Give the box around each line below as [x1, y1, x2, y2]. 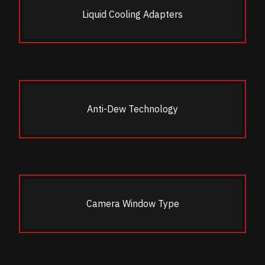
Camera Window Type [86, 198, 179, 210]
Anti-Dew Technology [87, 103, 178, 115]
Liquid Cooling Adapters [82, 8, 183, 20]
